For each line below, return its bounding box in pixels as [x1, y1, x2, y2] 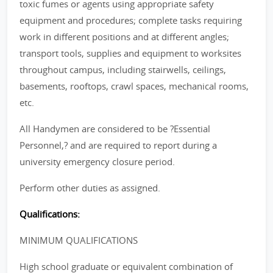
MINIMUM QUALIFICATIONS [19, 234, 138, 246]
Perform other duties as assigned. [19, 182, 160, 194]
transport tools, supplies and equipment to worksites [19, 47, 241, 59]
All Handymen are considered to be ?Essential [19, 122, 210, 135]
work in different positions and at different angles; [19, 30, 229, 43]
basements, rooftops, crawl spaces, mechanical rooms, [19, 80, 249, 92]
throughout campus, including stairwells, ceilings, [19, 63, 226, 76]
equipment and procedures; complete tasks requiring [19, 14, 242, 26]
